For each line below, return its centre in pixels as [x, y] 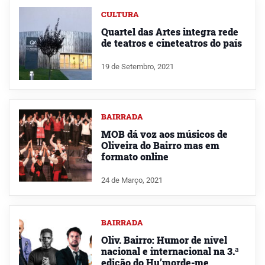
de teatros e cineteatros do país [171, 43]
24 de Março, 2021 [132, 180]
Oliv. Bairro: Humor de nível [164, 240]
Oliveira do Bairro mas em [160, 145]
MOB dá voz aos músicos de [164, 134]
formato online [135, 156]
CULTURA [120, 14]
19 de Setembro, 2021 [137, 66]
